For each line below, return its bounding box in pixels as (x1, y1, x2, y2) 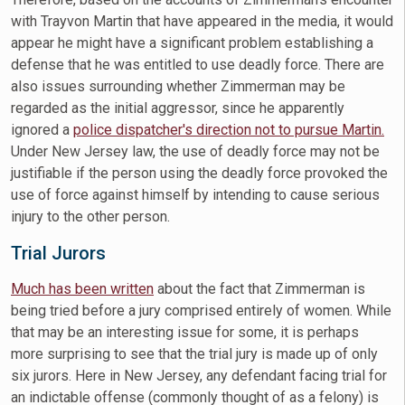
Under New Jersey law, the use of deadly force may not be (11, 143, 380, 161)
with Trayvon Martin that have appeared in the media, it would (11, 13, 393, 31)
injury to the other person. (11, 208, 170, 226)
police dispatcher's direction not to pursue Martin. (73, 121, 384, 139)
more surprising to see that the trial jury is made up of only (11, 345, 378, 363)
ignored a (11, 121, 73, 139)
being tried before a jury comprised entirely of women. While (11, 302, 391, 320)
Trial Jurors (11, 242, 106, 265)
